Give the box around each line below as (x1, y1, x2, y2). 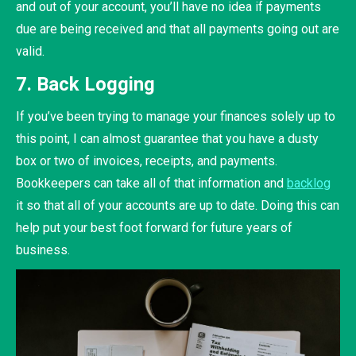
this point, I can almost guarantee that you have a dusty (16, 131, 319, 147)
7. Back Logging (16, 73, 160, 96)
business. (16, 242, 73, 258)
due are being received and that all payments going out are (16, 21, 339, 37)
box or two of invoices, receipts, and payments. (16, 153, 277, 169)
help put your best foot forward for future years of (16, 220, 292, 236)
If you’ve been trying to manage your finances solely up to (16, 109, 335, 125)
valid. (16, 44, 48, 60)
